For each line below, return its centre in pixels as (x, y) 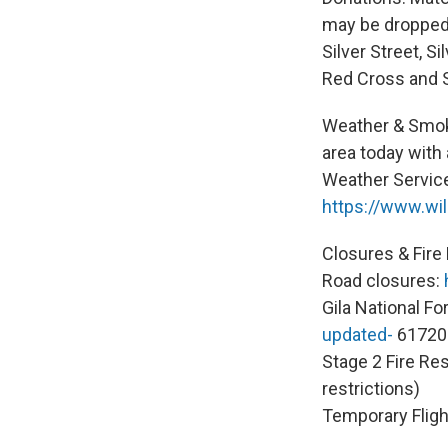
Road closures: (383, 280)
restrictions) (371, 388)
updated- (357, 334)
